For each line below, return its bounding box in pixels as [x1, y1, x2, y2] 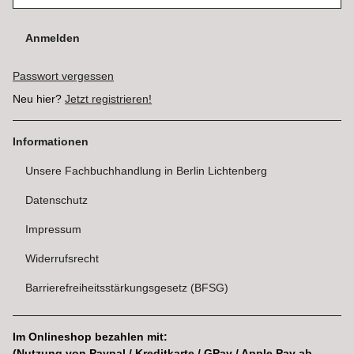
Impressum [25, 223, 81, 236]
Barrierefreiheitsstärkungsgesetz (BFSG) [25, 281, 228, 295]
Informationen [13, 135, 92, 149]
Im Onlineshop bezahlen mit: [13, 330, 168, 344]
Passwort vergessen [13, 70, 114, 83]
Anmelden [25, 32, 80, 45]
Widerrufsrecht [25, 252, 99, 265]
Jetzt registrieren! [65, 92, 152, 106]
